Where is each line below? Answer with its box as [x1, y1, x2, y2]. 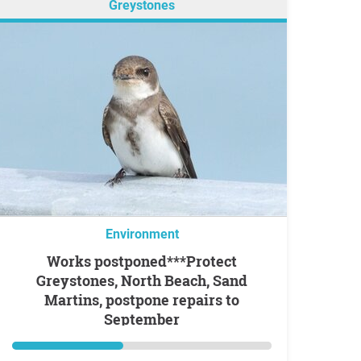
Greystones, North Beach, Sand [36, 271, 247, 290]
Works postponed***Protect [47, 251, 60, 271]
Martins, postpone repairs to [44, 290, 239, 309]
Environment [105, 226, 179, 242]
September [104, 309, 180, 329]
